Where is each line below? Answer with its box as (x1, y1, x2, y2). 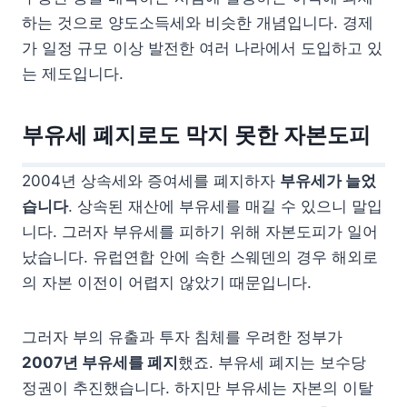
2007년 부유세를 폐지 (22, 352, 178, 372)
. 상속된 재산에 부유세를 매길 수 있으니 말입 (68, 196, 382, 215)
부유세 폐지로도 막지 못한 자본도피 (22, 121, 371, 148)
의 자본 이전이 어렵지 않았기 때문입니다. (22, 273, 312, 292)
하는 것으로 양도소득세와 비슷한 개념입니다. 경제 (22, 13, 373, 32)
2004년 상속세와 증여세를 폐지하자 (22, 171, 280, 190)
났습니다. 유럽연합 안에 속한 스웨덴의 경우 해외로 (22, 247, 378, 266)
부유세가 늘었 (280, 171, 376, 190)
